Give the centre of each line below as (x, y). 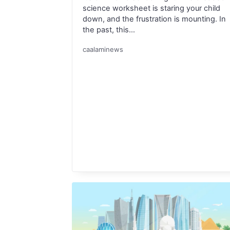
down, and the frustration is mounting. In (154, 19)
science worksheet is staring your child (151, 8)
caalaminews (103, 50)
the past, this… (109, 30)
